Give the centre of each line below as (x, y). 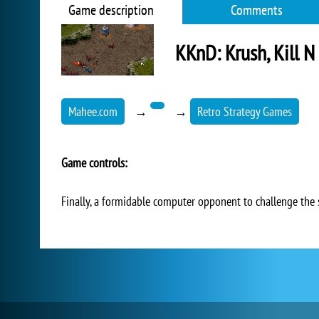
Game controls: (94, 163)
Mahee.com (93, 111)
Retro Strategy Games (245, 111)
